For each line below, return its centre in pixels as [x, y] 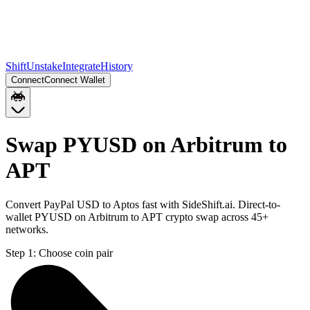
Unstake [44, 66]
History [117, 66]
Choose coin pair [76, 253]
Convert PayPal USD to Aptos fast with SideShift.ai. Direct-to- [143, 204]
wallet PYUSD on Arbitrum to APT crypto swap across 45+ [137, 217]
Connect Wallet [75, 80]
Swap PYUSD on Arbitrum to [146, 145]
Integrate [81, 66]
